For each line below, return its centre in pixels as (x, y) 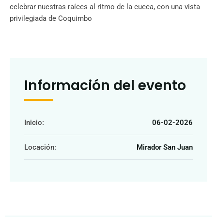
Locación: (40, 147)
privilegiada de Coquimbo (52, 18)
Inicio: (34, 122)
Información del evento (105, 85)
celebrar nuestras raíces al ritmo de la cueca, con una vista (105, 7)
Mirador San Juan (165, 147)
